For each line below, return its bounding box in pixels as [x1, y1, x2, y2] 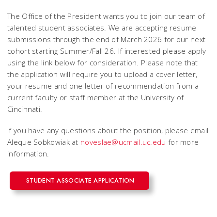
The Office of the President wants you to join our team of [7, 11, 205, 21]
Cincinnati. [7, 104, 45, 114]
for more [166, 137, 199, 147]
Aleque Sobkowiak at [7, 137, 81, 147]
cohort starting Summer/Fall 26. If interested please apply [7, 46, 206, 56]
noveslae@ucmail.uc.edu [80, 137, 166, 147]
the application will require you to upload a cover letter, [7, 69, 198, 79]
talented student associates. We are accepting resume [7, 23, 197, 32]
